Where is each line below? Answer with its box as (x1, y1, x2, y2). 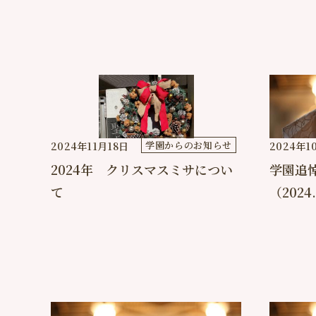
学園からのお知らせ (145, 138, 232, 152)
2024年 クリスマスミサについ (51, 160, 233, 178)
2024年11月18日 (51, 139, 129, 153)
